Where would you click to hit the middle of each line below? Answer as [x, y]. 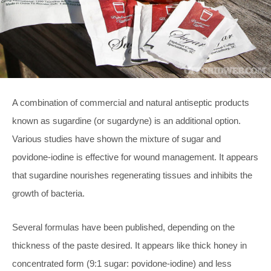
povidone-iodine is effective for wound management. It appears [135, 157]
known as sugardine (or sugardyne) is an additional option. [126, 120]
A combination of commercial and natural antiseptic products [131, 102]
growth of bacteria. [48, 193]
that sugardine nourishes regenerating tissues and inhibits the [132, 175]
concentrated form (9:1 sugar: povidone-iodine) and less [122, 263]
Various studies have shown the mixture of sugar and [116, 139]
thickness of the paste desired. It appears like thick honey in [129, 245]
